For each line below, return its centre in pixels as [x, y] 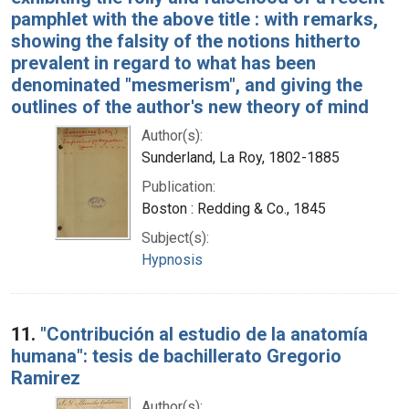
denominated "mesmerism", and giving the [187, 84]
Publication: [178, 186]
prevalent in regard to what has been [163, 63]
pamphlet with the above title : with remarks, [194, 19]
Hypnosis [172, 259]
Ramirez [46, 378]
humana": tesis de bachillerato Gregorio [176, 356]
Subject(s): [175, 237]
